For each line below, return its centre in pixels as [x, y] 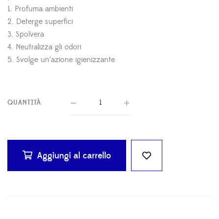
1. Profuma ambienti [40, 9]
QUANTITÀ [24, 103]
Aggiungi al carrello [74, 156]
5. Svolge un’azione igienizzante [61, 60]
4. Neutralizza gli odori [44, 47]
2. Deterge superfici [40, 22]
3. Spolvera [26, 34]
